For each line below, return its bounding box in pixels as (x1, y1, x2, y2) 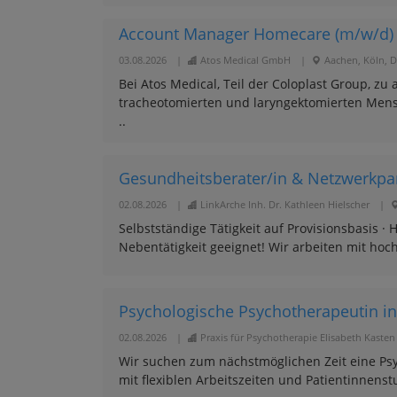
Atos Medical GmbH (199, 53, 291, 66)
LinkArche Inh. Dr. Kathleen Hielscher (199, 197, 370, 211)
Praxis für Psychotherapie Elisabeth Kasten (199, 330, 395, 344)
